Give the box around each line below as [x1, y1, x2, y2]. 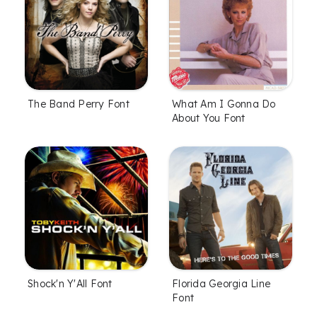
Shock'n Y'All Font [28, 277, 113, 291]
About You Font [172, 112, 246, 125]
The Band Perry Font [28, 98, 129, 111]
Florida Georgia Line [172, 277, 270, 291]
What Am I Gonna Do [172, 98, 276, 111]
